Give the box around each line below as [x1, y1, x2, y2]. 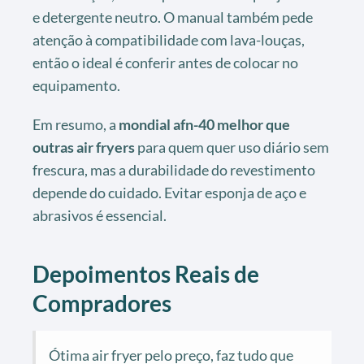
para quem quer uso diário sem [135, 138, 329, 157]
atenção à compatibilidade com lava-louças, [32, 31, 305, 50]
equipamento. [32, 76, 120, 95]
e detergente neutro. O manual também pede [32, 8, 313, 27]
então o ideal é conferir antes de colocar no [32, 54, 298, 72]
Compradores [32, 289, 171, 318]
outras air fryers [32, 138, 135, 157]
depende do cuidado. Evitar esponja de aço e [32, 184, 306, 202]
